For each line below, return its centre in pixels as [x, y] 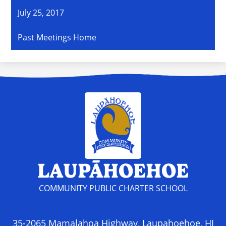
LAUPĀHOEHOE [113, 171]
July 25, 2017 [41, 12]
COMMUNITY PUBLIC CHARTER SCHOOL [113, 188]
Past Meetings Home [57, 38]
